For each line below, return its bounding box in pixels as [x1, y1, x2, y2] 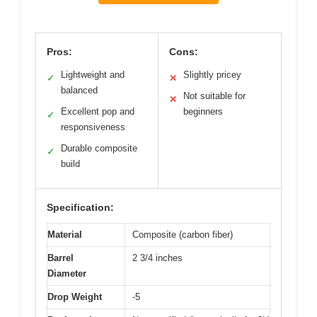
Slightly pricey [183, 69, 241, 81]
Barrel [47, 253, 74, 264]
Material [47, 229, 82, 241]
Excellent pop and [61, 106, 134, 117]
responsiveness [61, 122, 125, 133]
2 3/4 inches [132, 253, 183, 264]
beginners [183, 106, 223, 117]
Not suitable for [183, 91, 246, 102]
